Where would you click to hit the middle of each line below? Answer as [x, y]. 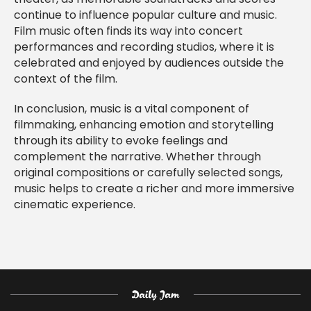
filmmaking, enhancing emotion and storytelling [144, 125]
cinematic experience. [75, 205]
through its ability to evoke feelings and [121, 141]
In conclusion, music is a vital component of [132, 109]
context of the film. [66, 79]
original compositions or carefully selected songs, [148, 173]
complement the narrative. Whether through [137, 157]
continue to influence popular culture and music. [145, 16]
